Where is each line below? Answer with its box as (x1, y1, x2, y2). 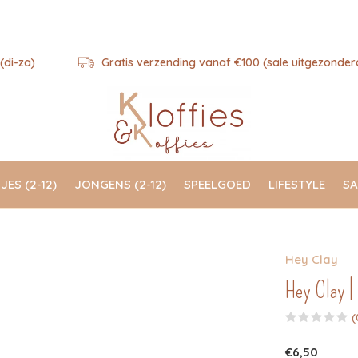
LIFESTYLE (268, 176, 325, 192)
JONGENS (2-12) (74, 176, 166, 192)
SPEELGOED (184, 176, 251, 192)
